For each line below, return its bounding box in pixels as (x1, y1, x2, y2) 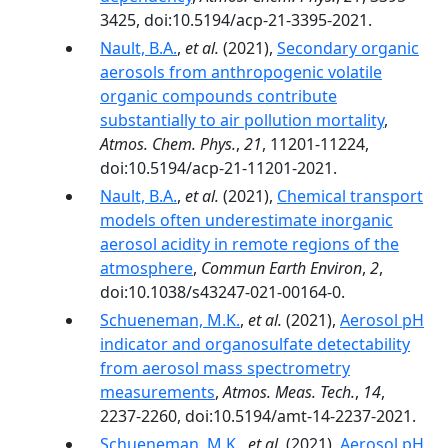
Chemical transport (277, 185, 423, 207)
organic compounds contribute (100, 85, 337, 107)
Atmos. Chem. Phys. (100, 133, 236, 155)
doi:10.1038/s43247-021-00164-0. (100, 281, 345, 303)
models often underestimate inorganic (100, 209, 393, 231)
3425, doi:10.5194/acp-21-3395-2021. (100, 9, 372, 31)
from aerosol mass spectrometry (100, 357, 350, 379)
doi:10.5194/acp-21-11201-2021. (100, 157, 337, 179)
